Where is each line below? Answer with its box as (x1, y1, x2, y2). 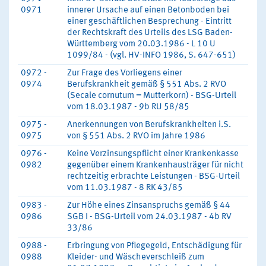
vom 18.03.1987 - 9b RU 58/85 (67, 103, 189, 112)
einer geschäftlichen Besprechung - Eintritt (67, 17, 232, 26)
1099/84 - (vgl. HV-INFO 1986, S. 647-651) (67, 51, 236, 60)
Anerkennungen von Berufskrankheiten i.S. (67, 121, 231, 129)
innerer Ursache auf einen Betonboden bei (67, 6, 229, 15)
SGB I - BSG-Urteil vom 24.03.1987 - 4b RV (67, 213, 232, 221)
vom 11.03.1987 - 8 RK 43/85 (67, 183, 183, 192)
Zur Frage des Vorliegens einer (67, 69, 182, 78)
